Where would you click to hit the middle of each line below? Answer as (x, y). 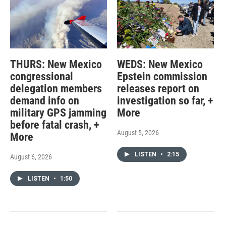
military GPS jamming (58, 112)
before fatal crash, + (54, 125)
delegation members (56, 88)
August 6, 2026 (31, 157)
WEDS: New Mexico (160, 64)
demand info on (45, 100)
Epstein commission (162, 76)
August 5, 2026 (138, 132)
